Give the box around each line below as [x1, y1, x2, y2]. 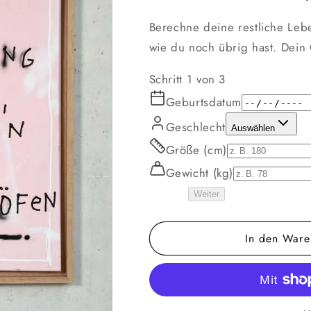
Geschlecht [165, 118, 226, 135]
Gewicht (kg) [165, 164, 234, 181]
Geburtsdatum [165, 93, 242, 110]
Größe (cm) [165, 141, 227, 158]
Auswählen [230, 122, 275, 133]
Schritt [149, 70, 183, 87]
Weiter [193, 188, 219, 199]
